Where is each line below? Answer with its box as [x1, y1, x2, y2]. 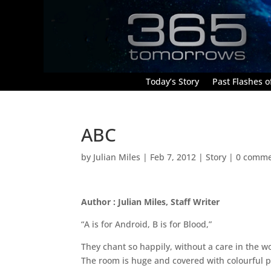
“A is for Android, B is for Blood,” [81, 218, 212, 230]
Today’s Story [146, 75, 199, 87]
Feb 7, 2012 [150, 151, 197, 163]
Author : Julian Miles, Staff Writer [81, 195, 220, 207]
